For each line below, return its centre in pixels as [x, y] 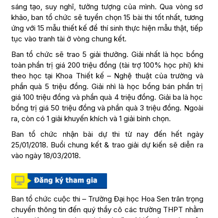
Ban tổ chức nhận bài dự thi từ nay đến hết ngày [107, 134]
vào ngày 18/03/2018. [46, 156]
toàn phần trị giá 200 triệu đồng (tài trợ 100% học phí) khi [107, 65]
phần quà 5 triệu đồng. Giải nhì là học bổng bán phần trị [107, 87]
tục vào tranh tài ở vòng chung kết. [69, 39]
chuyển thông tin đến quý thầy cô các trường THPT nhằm [107, 209]
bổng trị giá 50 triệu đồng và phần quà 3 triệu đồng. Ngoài [107, 108]
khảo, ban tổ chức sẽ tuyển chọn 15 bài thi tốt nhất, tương [107, 18]
